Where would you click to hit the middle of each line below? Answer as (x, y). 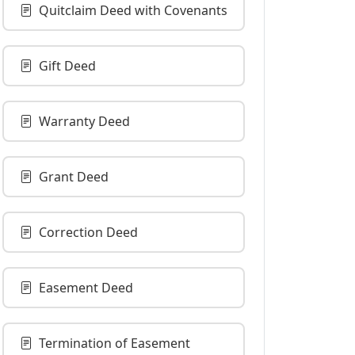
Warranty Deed (84, 121)
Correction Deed (88, 232)
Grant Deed (74, 177)
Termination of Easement (115, 343)
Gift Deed (67, 66)
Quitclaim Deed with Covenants (133, 10)
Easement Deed (86, 288)
